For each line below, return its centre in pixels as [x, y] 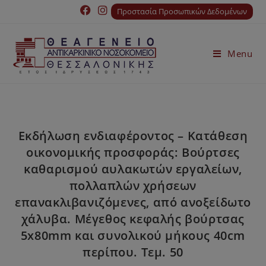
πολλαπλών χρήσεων [133, 186]
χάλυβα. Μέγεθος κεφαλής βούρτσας [133, 219]
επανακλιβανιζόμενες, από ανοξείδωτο [133, 202]
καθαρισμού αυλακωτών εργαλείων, [133, 169]
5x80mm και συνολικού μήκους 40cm [133, 235]
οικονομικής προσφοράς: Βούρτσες [133, 152]
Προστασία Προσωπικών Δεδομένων [182, 11]
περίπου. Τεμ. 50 [133, 252]
